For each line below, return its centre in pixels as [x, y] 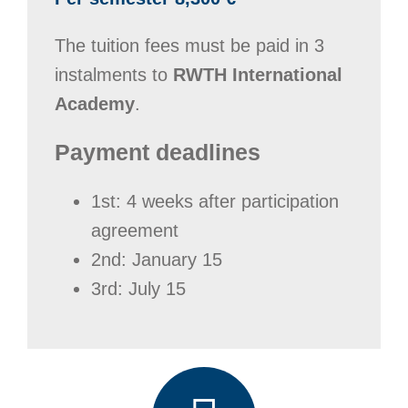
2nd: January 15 [156, 260]
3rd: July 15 [138, 289]
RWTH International [257, 75]
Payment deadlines [157, 152]
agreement [134, 230]
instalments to [113, 75]
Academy [94, 104]
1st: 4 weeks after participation [214, 201]
